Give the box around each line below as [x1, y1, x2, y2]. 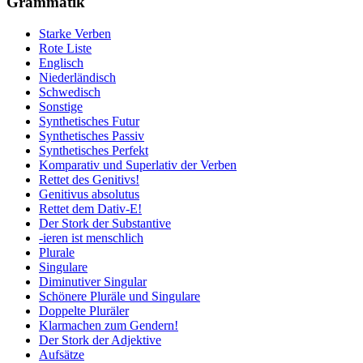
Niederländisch [39, 70, 116, 84]
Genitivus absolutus [39, 186, 139, 201]
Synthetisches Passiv [39, 128, 144, 143]
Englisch [39, 55, 83, 70]
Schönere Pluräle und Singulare [39, 288, 200, 303]
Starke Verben [39, 26, 111, 41]
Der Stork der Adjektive [39, 332, 161, 347]
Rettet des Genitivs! [39, 172, 139, 186]
